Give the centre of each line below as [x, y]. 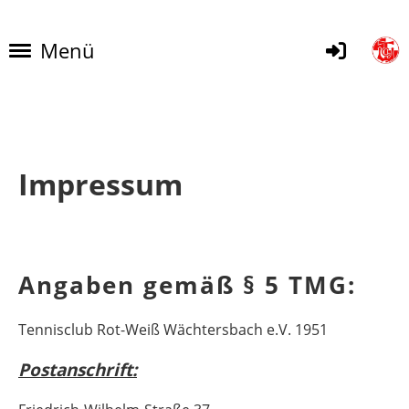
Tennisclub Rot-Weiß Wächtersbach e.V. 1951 [173, 330]
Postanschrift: [78, 370]
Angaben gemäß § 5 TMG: [187, 285]
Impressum [100, 184]
